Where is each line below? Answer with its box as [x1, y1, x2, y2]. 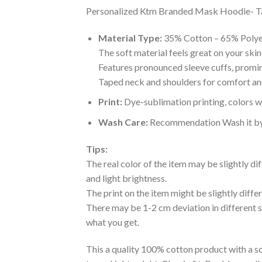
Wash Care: [98, 116, 148, 127]
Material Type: [98, 32, 162, 43]
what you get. [86, 216, 139, 227]
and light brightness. [86, 172, 167, 184]
